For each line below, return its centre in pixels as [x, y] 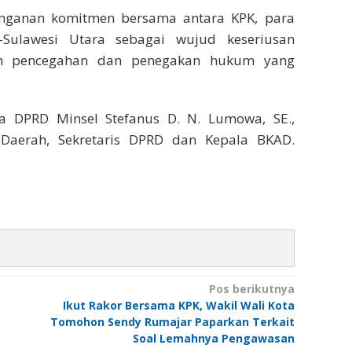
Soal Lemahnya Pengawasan [213, 339]
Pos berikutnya [251, 289]
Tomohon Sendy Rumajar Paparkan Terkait [172, 322]
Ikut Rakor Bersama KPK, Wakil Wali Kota [178, 306]
